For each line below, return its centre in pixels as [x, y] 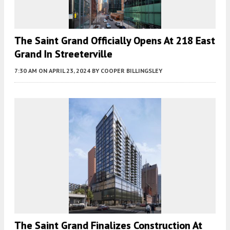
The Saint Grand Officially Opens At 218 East [115, 40]
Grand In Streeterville [63, 54]
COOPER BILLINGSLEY [131, 70]
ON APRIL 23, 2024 [64, 70]
